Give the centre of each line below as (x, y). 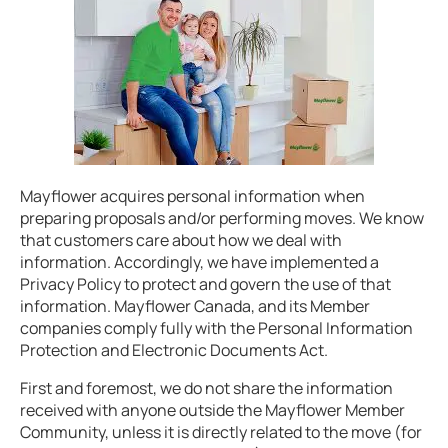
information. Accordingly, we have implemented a (199, 262)
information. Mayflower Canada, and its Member (195, 306)
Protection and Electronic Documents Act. (174, 350)
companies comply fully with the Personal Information (216, 328)
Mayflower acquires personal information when (192, 196)
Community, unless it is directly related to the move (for (221, 432)
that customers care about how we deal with (181, 240)
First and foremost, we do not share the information (206, 388)
